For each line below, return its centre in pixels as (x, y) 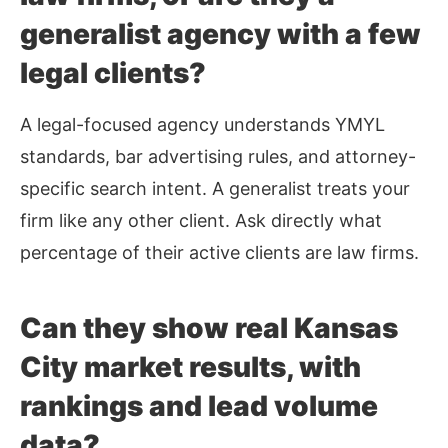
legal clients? (116, 73)
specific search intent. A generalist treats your (215, 189)
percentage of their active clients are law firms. (219, 253)
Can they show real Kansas (209, 328)
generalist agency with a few (220, 34)
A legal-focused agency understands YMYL (202, 125)
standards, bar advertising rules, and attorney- (218, 157)
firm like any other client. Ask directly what (201, 221)
